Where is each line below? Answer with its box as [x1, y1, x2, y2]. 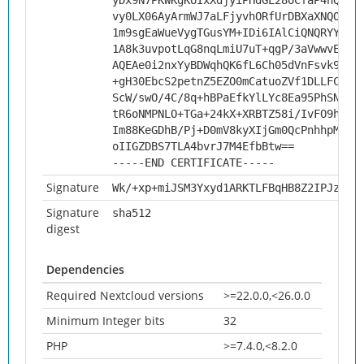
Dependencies [46, 262, 124, 277]
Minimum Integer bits [46, 313, 165, 328]
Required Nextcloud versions [46, 288, 204, 303]
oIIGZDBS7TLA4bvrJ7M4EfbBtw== [112, 140, 294, 153]
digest [46, 221, 80, 236]
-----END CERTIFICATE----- [112, 156, 275, 169]
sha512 [112, 206, 151, 219]
